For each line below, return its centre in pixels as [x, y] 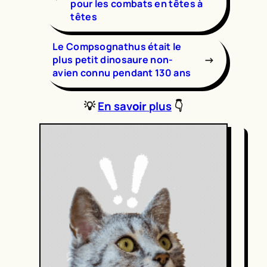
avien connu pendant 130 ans [122, 73]
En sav [115, 106]
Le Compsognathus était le [117, 47]
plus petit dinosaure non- [113, 60]
